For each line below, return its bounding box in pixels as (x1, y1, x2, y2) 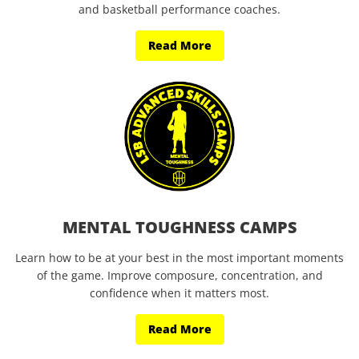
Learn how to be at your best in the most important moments (15, 250, 344, 265)
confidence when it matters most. (90, 285, 269, 301)
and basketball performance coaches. (79, 2, 280, 17)
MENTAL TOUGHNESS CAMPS (62, 216, 297, 238)
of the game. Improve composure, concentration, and (36, 268, 323, 283)
